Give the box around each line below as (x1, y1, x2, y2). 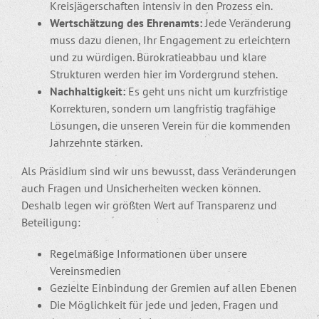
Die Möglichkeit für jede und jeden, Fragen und (50, 297, 278, 312)
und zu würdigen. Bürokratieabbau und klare (50, 49, 266, 64)
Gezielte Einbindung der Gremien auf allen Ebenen (50, 280, 297, 295)
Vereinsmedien (50, 263, 121, 278)
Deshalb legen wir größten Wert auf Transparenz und (21, 197, 277, 212)
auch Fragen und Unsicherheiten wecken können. (21, 180, 260, 195)
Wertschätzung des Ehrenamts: (50, 15, 202, 30)
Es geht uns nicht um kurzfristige (125, 83, 288, 98)
